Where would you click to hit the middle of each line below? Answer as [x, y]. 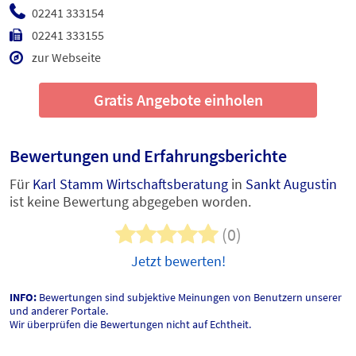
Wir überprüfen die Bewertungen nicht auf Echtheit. [130, 325]
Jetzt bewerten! [178, 261]
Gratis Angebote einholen [178, 100]
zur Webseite [66, 58]
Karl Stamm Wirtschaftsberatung [130, 184]
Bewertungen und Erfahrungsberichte [148, 156]
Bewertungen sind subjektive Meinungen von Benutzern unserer [189, 298]
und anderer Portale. [59, 311]
